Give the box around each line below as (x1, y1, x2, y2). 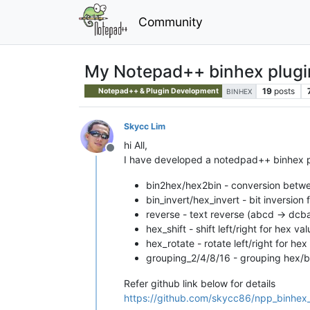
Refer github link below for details (124, 277, 275, 289)
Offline (109, 147, 144, 162)
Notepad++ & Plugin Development (97, 86, 219, 95)
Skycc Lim (124, 120, 165, 131)
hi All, (124, 138, 147, 151)
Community (138, 14, 203, 29)
